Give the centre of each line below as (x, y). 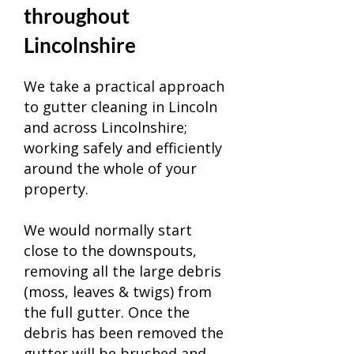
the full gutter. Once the (107, 312)
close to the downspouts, (110, 250)
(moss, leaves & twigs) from (118, 292)
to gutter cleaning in (96, 107)
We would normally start (108, 230)
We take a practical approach (124, 86)
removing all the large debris (122, 271)
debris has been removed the (124, 333)
